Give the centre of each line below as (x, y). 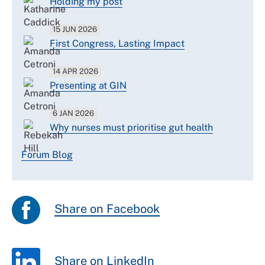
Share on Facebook (107, 209)
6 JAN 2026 (74, 113)
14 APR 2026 (76, 71)
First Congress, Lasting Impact (117, 43)
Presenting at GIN (88, 85)
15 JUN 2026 (75, 29)
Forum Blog (47, 154)
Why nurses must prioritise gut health (131, 127)
